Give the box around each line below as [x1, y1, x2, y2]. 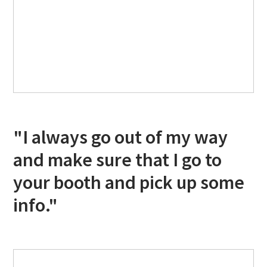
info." [13, 193, 58, 217]
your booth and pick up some [13, 170, 245, 194]
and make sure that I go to [13, 147, 222, 172]
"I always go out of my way [13, 125, 228, 149]
